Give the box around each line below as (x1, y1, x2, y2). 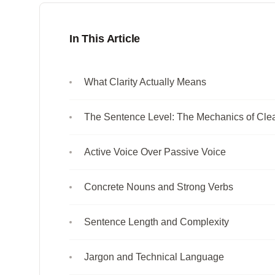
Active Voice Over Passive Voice (84, 146, 226, 157)
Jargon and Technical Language (84, 251, 224, 262)
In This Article (69, 32, 141, 45)
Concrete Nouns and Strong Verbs (84, 181, 233, 192)
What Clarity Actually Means (84, 76, 206, 87)
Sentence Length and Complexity (84, 216, 229, 227)
